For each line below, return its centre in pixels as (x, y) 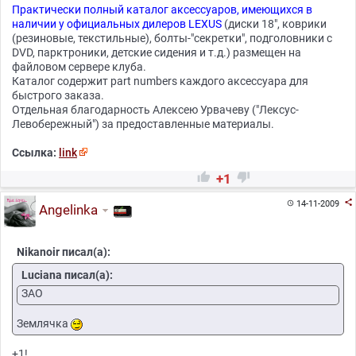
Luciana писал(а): (67, 275)
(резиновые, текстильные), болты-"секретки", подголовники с (172, 38)
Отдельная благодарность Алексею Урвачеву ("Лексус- (155, 110)
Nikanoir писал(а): (64, 252)
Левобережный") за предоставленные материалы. (143, 124)
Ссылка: (35, 153)
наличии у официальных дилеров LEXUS (117, 24)
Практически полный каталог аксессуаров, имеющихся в (162, 10)
